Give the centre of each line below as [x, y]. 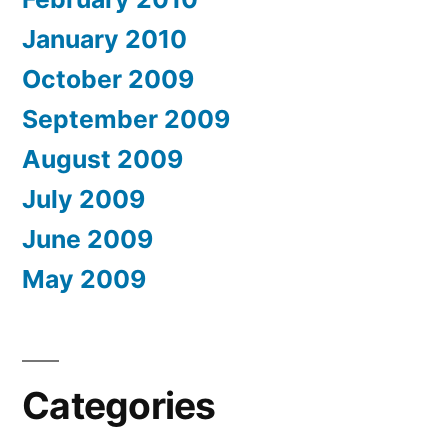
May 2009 [84, 278]
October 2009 [108, 78]
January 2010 [104, 38]
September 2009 [126, 118]
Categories [119, 405]
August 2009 [102, 158]
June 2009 [87, 238]
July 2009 [83, 198]
